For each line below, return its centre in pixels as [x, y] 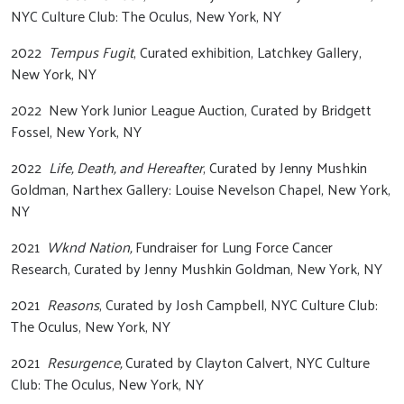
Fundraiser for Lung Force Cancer [234, 247]
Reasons [73, 304]
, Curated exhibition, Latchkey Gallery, [248, 52]
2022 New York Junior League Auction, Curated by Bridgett [191, 110]
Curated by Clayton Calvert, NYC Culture [246, 362]
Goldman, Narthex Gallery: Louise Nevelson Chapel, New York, [201, 189]
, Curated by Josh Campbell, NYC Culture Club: [239, 304]
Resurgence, [84, 362]
